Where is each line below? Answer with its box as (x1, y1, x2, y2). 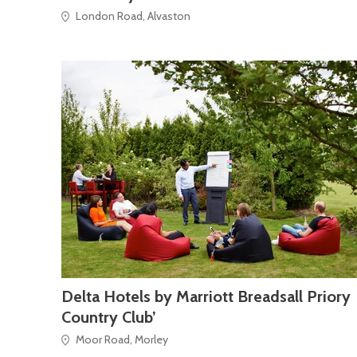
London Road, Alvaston (76, 8, 190, 23)
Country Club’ (61, 307, 156, 327)
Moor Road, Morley (76, 331, 168, 347)
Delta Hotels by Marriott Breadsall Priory (61, 286, 351, 306)
